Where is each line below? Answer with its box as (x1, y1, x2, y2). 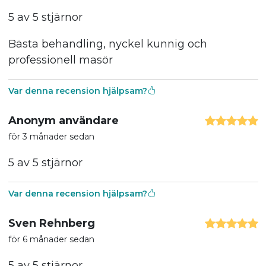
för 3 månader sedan (8, 131, 94, 142)
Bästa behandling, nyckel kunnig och (8, 37, 207, 50)
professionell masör (8, 53, 113, 66)
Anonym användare (8, 113, 119, 127)
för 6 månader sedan (8, 233, 94, 245)
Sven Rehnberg (8, 216, 95, 230)
